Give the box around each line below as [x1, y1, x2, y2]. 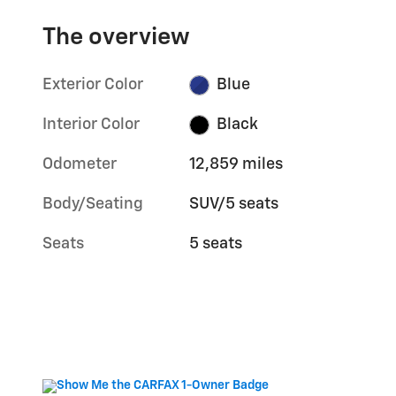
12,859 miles [189, 156, 284, 173]
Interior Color [42, 117, 140, 133]
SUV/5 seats [189, 196, 279, 213]
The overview [42, 26, 190, 50]
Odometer [42, 156, 117, 173]
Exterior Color [42, 77, 143, 94]
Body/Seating [42, 196, 143, 213]
